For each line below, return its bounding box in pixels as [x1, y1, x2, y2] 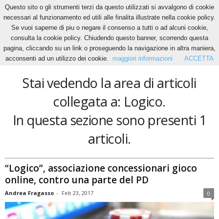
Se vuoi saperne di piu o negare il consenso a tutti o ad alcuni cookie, [11, 24, 208, 31]
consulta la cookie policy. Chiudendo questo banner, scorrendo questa [11, 34, 208, 42]
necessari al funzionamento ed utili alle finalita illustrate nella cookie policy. [3, 14, 216, 21]
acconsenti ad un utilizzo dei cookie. [5, 55, 109, 62]
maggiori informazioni [112, 55, 173, 62]
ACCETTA [184, 55, 214, 62]
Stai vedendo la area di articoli [22, 74, 197, 92]
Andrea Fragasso [5, 189, 54, 197]
